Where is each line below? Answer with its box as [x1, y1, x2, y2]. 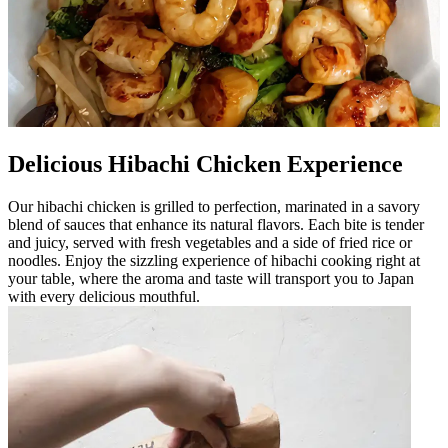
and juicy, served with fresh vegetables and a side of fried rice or [8, 233, 412, 251]
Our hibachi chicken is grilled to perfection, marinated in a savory [8, 197, 420, 215]
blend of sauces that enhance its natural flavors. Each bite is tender [8, 215, 424, 233]
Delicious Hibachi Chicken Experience [8, 150, 403, 177]
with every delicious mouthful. [8, 287, 200, 305]
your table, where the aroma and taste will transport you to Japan [8, 269, 414, 287]
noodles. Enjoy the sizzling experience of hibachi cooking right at [8, 251, 420, 269]
